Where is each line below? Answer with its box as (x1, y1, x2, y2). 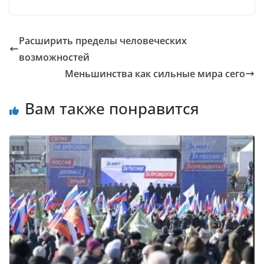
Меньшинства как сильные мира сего (65, 67, 245, 81)
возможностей (19, 51, 90, 64)
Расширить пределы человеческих (19, 34, 187, 48)
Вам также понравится (25, 98, 199, 120)
